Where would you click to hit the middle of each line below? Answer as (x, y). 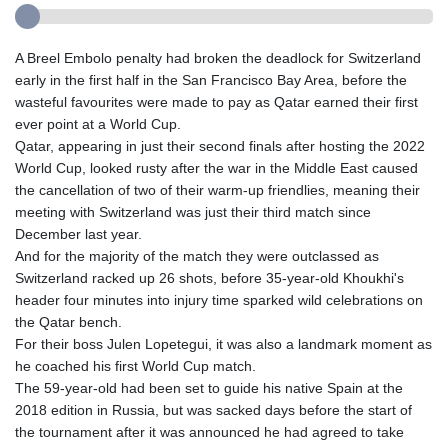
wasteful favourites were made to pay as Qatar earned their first (216, 102)
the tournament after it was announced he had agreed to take (209, 432)
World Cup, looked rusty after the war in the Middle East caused (216, 168)
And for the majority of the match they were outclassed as (197, 256)
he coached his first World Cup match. (135, 366)
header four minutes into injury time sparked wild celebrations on (219, 300)
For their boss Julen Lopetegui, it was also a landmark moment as (223, 344)
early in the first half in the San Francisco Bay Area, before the (211, 80)
